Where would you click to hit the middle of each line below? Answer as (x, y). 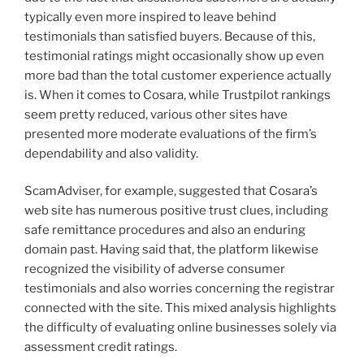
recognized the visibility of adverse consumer (155, 269)
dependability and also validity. (111, 153)
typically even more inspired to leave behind (150, 17)
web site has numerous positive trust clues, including (176, 211)
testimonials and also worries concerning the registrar (180, 289)
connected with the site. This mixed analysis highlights (180, 308)
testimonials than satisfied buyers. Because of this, (170, 36)
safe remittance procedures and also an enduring (165, 230)
